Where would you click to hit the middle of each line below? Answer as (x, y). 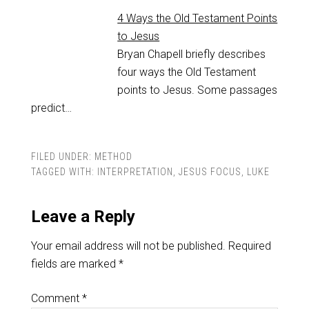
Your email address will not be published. (128, 246)
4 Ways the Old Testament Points (198, 19)
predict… (51, 108)
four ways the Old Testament (187, 72)
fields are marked (74, 264)
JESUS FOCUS (210, 172)
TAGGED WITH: (64, 172)
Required (249, 246)
